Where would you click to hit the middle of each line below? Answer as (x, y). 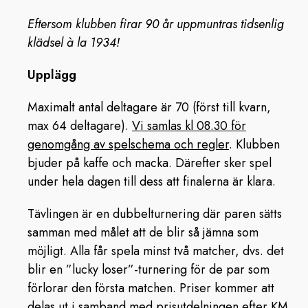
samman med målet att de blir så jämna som (143, 232)
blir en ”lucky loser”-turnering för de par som (148, 269)
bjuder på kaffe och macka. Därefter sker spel (150, 163)
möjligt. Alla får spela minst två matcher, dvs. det (156, 251)
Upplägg (52, 75)
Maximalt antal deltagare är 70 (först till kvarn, (149, 107)
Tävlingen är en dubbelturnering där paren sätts (155, 214)
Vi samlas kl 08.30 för (189, 126)
